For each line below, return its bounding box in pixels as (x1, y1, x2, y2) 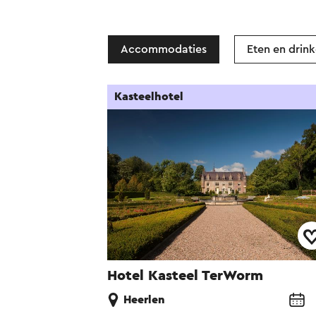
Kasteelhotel (114, 91, 183, 103)
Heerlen (123, 293, 165, 305)
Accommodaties (121, 44, 207, 56)
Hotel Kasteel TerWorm (107, 268, 263, 283)
